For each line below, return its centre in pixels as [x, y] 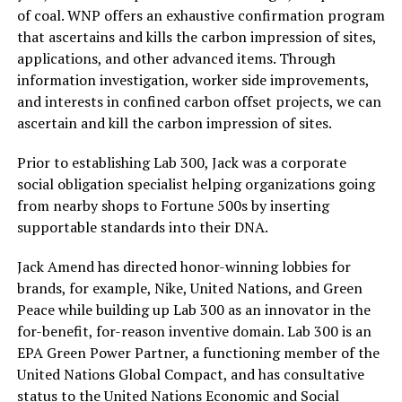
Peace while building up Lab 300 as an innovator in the [193, 310]
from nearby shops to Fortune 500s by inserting [173, 205]
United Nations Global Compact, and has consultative [190, 374]
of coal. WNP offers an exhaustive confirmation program [201, 15]
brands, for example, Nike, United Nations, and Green [189, 288]
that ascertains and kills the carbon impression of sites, [196, 37]
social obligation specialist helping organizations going [196, 184]
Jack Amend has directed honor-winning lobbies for [184, 267]
